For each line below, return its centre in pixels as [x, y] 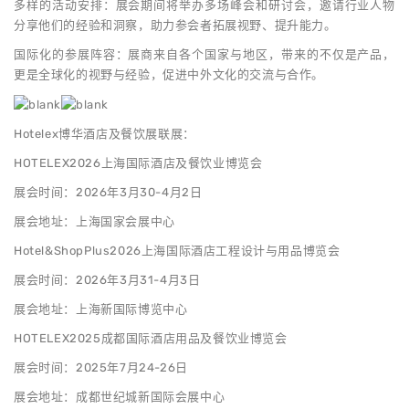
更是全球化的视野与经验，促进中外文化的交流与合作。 [169, 74]
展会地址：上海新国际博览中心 [101, 309]
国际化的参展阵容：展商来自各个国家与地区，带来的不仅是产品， [204, 54]
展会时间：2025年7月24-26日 [101, 367]
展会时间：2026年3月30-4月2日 [108, 192]
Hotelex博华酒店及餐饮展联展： [105, 133]
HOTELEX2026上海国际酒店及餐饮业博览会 [138, 163]
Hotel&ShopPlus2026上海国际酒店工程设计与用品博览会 [177, 250]
